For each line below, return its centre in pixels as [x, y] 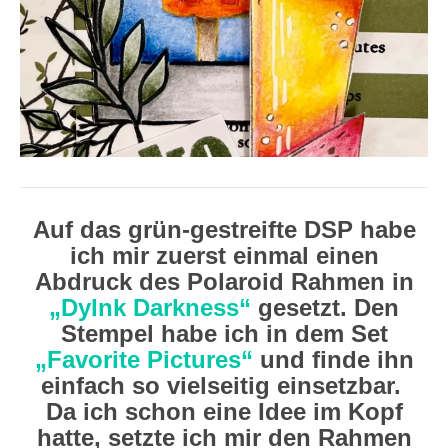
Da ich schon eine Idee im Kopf [224, 411]
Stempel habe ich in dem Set [224, 333]
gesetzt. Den [325, 307]
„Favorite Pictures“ [143, 359]
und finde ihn [333, 359]
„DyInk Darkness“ [150, 307]
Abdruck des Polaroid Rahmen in [224, 281]
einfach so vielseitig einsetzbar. [224, 385]
